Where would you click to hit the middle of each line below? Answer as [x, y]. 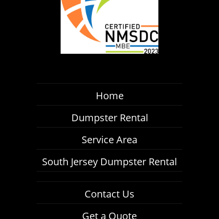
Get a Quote [109, 206]
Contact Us [109, 184]
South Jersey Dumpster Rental [109, 152]
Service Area [109, 130]
